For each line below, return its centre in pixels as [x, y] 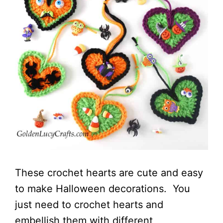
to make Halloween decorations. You [103, 189]
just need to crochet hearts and [89, 205]
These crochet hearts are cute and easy [109, 173]
